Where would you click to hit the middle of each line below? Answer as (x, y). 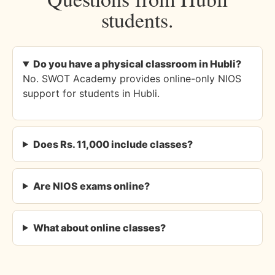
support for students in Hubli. (91, 94)
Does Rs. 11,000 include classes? (113, 144)
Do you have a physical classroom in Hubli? (137, 64)
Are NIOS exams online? (91, 186)
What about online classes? (99, 227)
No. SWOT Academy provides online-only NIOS (132, 79)
